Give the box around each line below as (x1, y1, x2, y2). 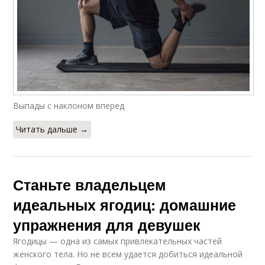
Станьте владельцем (13, 173, 167, 195)
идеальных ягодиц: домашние (13, 193, 237, 215)
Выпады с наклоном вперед (13, 99, 125, 111)
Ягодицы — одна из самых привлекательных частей (13, 235, 222, 247)
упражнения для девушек (13, 214, 201, 235)
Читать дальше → (16, 123, 89, 135)
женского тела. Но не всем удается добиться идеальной (13, 248, 243, 260)
